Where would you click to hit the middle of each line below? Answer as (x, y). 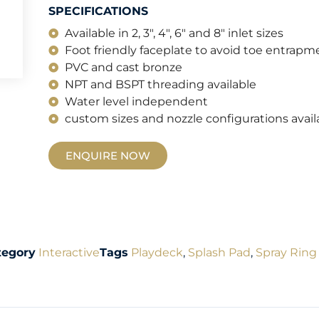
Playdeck (157, 252)
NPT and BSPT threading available (160, 84)
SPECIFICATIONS (98, 11)
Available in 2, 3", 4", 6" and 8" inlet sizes (174, 33)
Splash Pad (219, 252)
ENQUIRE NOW (108, 156)
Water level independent (136, 101)
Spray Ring (286, 252)
